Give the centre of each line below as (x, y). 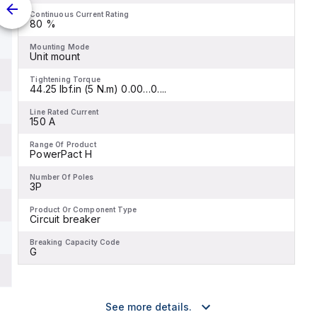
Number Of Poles (62, 177)
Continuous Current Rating (80, 14)
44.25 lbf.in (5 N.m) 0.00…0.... (98, 89)
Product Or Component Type (83, 209)
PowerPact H (61, 154)
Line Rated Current (64, 112)
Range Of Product (63, 144)
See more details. (149, 307)
